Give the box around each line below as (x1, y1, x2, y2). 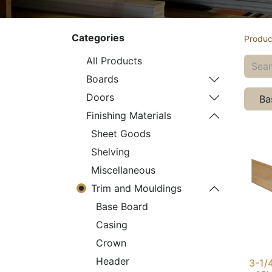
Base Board (96, 200, 148, 212)
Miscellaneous (91, 164, 155, 176)
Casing (96, 219, 127, 231)
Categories (72, 32, 124, 44)
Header (96, 255, 129, 267)
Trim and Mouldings (91, 182, 182, 194)
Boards (86, 73, 118, 85)
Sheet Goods (91, 127, 151, 140)
